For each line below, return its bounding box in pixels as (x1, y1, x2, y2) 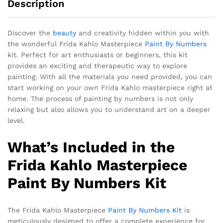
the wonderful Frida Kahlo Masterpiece (7, 40, 145, 48)
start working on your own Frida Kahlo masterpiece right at (7, 84, 213, 92)
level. (7, 116, 25, 124)
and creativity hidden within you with (76, 29, 209, 37)
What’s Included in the (7, 138, 175, 156)
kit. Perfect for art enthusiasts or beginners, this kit (7, 51, 188, 59)
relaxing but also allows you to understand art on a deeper (7, 106, 211, 113)
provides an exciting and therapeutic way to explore (7, 62, 187, 70)
